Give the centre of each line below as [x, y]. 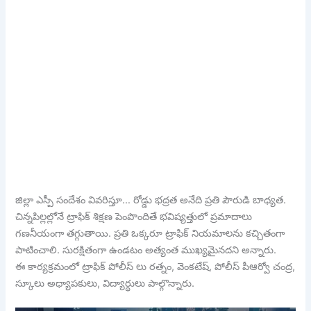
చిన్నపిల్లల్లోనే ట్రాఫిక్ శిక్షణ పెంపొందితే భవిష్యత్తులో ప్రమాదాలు [134, 216]
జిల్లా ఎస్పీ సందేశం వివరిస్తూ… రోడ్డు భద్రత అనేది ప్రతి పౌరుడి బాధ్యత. [151, 200]
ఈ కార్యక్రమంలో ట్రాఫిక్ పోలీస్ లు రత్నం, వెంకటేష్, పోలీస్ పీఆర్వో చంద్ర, [155, 266]
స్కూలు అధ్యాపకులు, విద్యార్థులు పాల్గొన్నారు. [105, 283]
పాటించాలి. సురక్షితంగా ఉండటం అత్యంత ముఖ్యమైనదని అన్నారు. [146, 250]
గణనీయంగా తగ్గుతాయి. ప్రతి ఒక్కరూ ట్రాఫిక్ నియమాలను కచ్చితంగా [150, 233]
